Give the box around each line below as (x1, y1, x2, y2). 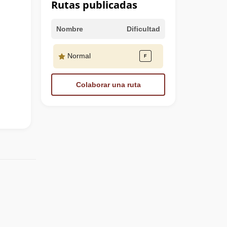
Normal (65, 52, 91, 60)
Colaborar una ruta (75, 80, 141, 89)
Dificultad (127, 24, 160, 33)
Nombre (56, 24, 83, 33)
